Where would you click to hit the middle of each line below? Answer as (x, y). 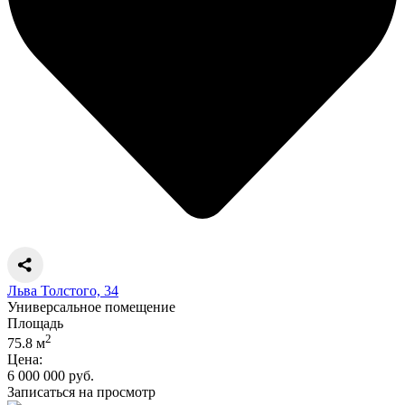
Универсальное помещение (91, 306)
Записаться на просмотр (81, 392)
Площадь (35, 323)
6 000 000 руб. (51, 376)
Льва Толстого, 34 (63, 290)
